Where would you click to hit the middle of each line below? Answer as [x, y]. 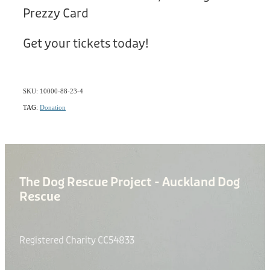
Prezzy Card [56, 13]
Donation [53, 107]
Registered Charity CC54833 [77, 240]
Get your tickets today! [86, 43]
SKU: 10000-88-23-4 [53, 91]
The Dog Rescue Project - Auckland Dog [130, 182]
